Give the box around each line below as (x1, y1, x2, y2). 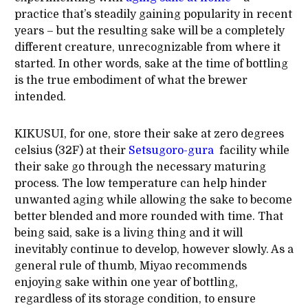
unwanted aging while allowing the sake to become (14, 193, 292, 206)
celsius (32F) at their (14, 144, 129, 157)
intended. (14, 90, 66, 103)
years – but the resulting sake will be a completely (14, 24, 285, 37)
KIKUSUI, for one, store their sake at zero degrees (14, 127, 284, 140)
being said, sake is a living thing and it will (14, 226, 243, 239)
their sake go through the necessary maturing (14, 160, 266, 173)
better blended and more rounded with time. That (14, 210, 283, 223)
